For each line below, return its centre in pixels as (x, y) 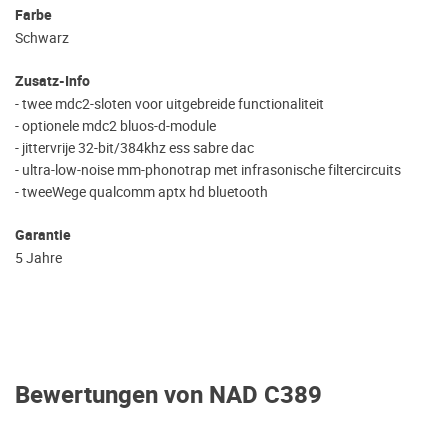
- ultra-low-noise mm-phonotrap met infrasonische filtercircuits (208, 169)
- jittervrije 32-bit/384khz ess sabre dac (134, 147)
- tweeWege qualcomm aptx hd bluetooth (143, 191)
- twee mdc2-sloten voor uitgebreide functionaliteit (169, 103)
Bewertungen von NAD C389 (168, 395)
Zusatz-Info (52, 81)
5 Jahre (40, 257)
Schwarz (43, 37)
